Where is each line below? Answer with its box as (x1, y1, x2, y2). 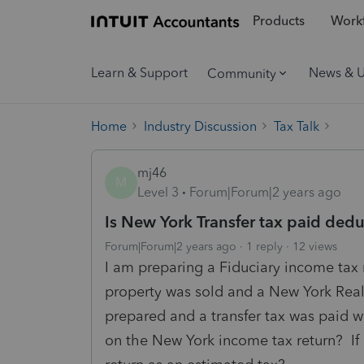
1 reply (246, 239, 283, 253)
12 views (292, 239, 337, 253)
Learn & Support (91, 65, 188, 80)
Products (252, 13, 305, 29)
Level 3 (137, 184, 179, 200)
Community (207, 65, 276, 81)
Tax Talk (274, 118, 319, 134)
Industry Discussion (144, 118, 257, 134)
